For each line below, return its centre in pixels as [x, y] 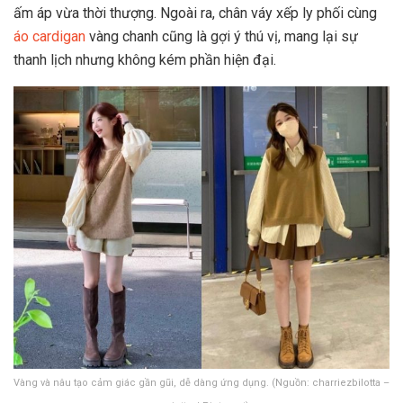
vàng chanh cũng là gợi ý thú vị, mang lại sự [222, 37]
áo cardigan [49, 37]
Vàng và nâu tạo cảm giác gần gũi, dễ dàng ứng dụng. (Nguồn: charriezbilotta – [201, 382]
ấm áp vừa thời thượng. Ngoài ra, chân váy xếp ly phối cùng [195, 13]
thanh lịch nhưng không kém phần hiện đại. [145, 60]
